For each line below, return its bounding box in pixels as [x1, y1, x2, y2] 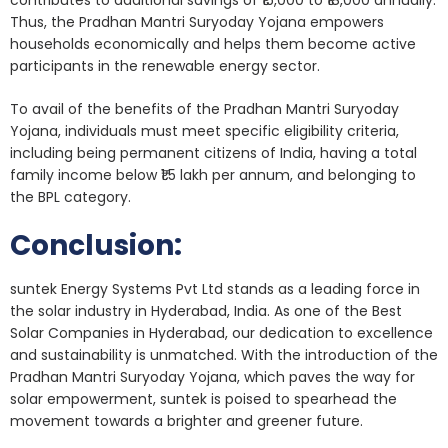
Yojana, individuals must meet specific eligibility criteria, [10, 121, 399, 141]
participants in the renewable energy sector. [10, 56, 320, 76]
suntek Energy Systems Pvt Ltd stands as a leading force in [10, 279, 420, 299]
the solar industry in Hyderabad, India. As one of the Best [10, 301, 402, 321]
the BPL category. [10, 187, 131, 207]
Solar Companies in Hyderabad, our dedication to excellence [10, 323, 433, 343]
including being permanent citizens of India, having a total [10, 143, 417, 163]
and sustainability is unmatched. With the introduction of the [10, 345, 438, 365]
